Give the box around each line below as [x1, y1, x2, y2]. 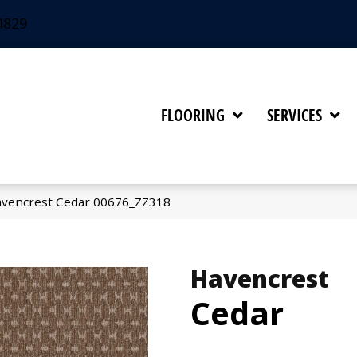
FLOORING [161, 104, 226, 127]
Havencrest [190, 261, 329, 295]
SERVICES [267, 104, 323, 127]
